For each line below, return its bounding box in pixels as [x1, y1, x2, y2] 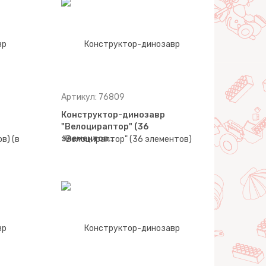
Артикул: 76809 [61, 92, 125, 103]
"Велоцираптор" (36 [61, 122, 149, 132]
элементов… [61, 134, 115, 144]
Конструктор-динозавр [61, 110, 166, 121]
